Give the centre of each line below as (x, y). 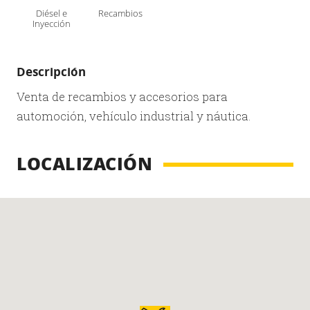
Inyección (51, 24)
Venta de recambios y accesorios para (122, 97)
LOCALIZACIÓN (84, 164)
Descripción (51, 72)
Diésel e (51, 14)
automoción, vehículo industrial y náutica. (134, 116)
